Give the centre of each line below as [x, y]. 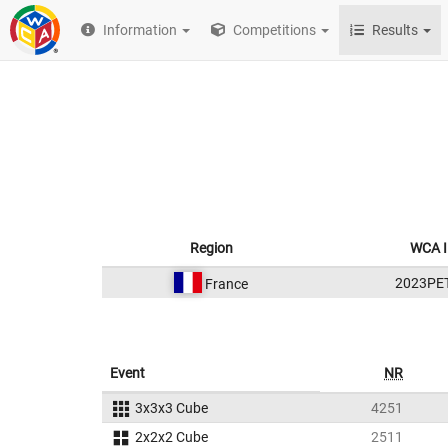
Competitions [273, 30]
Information [140, 30]
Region [211, 248]
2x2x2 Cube [171, 437]
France [224, 284]
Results [395, 30]
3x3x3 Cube [171, 408]
